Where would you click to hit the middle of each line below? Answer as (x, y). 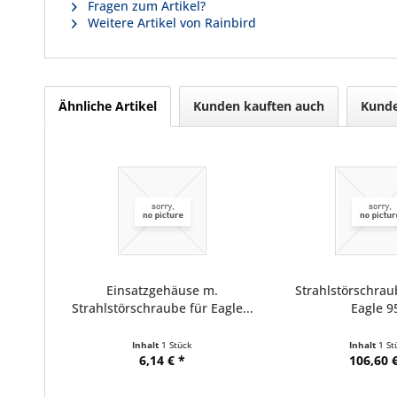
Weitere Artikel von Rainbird (170, 23)
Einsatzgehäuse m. (163, 290)
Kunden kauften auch (259, 106)
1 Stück (177, 345)
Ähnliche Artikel (108, 106)
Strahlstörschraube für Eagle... (162, 308)
